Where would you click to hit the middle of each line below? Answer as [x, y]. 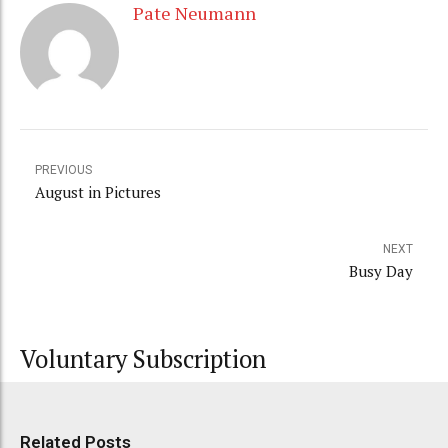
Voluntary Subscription [143, 359]
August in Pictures [98, 192]
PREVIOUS [63, 170]
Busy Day [381, 271]
